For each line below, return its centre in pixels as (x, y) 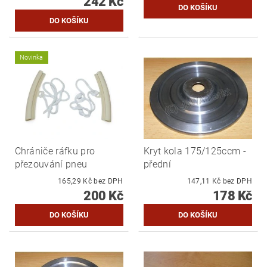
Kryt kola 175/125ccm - (195, 151)
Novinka (31, 58)
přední (157, 164)
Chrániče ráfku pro (55, 151)
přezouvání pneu (51, 164)
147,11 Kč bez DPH (237, 181)
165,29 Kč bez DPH (108, 181)
